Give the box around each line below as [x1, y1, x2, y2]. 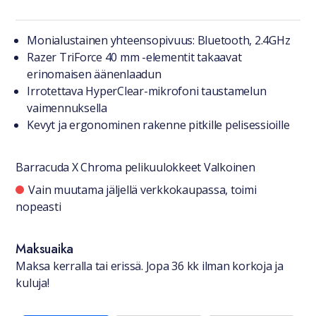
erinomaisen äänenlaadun [27, 66, 162, 82]
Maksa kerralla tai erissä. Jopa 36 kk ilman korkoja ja [16, 258, 284, 274]
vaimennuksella [27, 100, 107, 116]
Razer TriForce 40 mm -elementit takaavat [27, 49, 242, 65]
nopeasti [16, 199, 61, 214]
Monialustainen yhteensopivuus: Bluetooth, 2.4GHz [27, 32, 291, 48]
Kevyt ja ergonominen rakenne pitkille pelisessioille [27, 117, 290, 133]
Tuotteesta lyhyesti [15, 19, 152, 44]
